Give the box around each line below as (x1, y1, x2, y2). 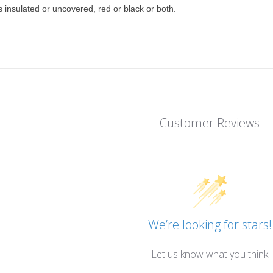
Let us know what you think (151, 247, 268, 261)
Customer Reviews (160, 114, 260, 131)
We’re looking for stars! (147, 216, 272, 233)
